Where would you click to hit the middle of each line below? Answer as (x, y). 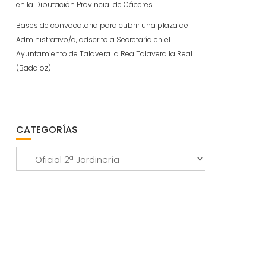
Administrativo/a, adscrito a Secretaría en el (93, 39)
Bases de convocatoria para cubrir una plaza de (102, 25)
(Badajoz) (33, 68)
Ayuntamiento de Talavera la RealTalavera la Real (104, 54)
